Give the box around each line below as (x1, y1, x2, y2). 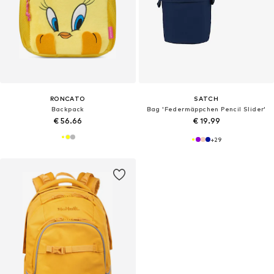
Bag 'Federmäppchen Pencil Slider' (146, 105, 266, 113)
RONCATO (50, 95, 86, 103)
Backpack (51, 105, 84, 113)
